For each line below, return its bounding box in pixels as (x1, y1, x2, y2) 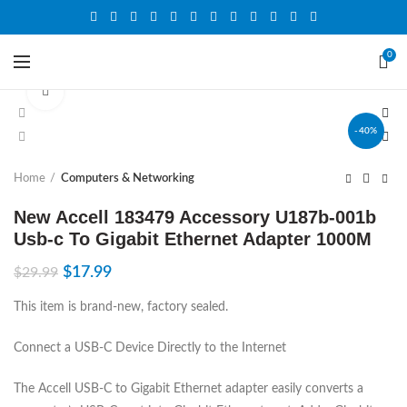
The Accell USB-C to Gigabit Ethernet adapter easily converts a (14, 382, 363, 395)
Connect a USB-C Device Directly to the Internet (14, 342, 286, 354)
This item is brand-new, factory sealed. (14, 301, 228, 313)
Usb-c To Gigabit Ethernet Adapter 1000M (14, 229, 372, 249)
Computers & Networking (61, 173, 194, 184)
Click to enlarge (64, 85, 144, 97)
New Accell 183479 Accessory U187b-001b (14, 207, 376, 227)
